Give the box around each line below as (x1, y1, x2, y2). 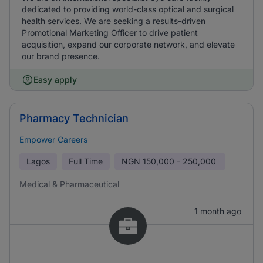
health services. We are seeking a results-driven (22, 16, 205, 26)
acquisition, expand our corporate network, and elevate (22, 39, 235, 49)
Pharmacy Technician (19, 112, 129, 124)
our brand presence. (22, 51, 100, 61)
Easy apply (33, 75, 77, 85)
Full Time (69, 156, 103, 166)
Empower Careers (19, 134, 87, 144)
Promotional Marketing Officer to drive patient (22, 28, 198, 38)
